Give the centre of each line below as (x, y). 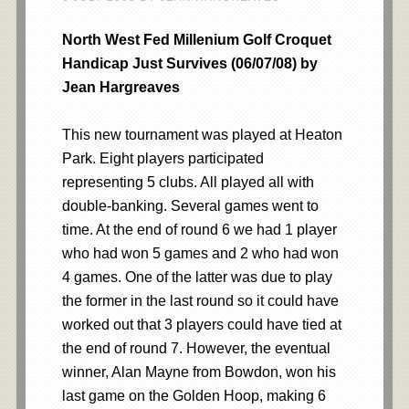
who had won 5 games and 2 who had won (200, 253)
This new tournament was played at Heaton (202, 135)
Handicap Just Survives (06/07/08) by (189, 63)
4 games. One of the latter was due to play (197, 277)
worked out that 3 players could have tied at (201, 325)
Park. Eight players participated (163, 158)
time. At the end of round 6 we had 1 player (199, 230)
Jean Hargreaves (121, 87)
